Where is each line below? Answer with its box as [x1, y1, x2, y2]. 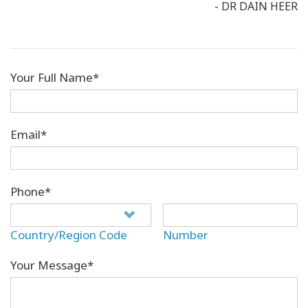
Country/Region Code [10, 227, 127, 243]
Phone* [10, 184, 51, 200]
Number [163, 227, 209, 243]
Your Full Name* [10, 69, 99, 86]
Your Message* [10, 257, 93, 274]
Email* [10, 126, 47, 143]
